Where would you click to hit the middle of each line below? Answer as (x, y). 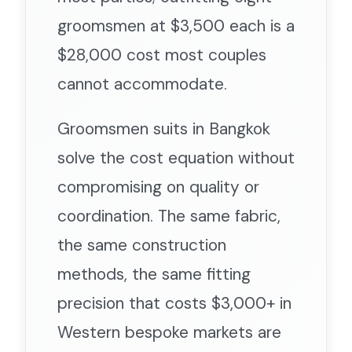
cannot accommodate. (142, 84)
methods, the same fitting (154, 274)
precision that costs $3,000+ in (174, 303)
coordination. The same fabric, (169, 216)
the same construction (142, 245)
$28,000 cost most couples (162, 55)
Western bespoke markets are (169, 332)
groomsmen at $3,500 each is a (176, 26)
